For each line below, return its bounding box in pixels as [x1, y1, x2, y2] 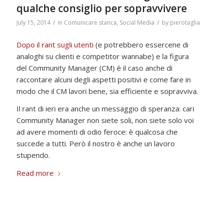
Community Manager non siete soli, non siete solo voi [16, 115, 194, 125]
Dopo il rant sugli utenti [16, 39, 93, 49]
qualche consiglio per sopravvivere [16, 1, 187, 15]
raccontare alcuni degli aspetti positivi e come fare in [16, 74, 191, 84]
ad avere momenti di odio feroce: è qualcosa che [16, 127, 178, 137]
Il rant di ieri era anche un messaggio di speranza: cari [16, 104, 194, 114]
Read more [16, 168, 54, 178]
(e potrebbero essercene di [93, 39, 188, 49]
